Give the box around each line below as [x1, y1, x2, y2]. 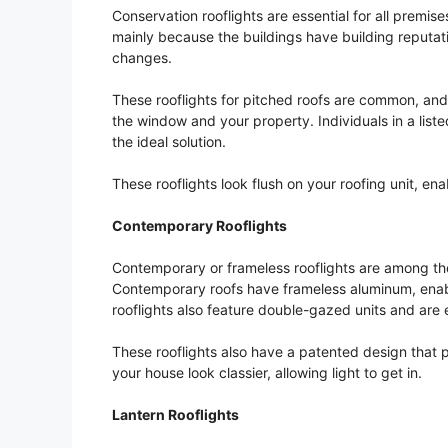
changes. [112, 49, 172, 67]
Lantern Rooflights [112, 406, 239, 424]
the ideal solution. [112, 133, 226, 151]
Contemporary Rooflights [112, 217, 287, 235]
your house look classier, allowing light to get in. [112, 364, 422, 382]
